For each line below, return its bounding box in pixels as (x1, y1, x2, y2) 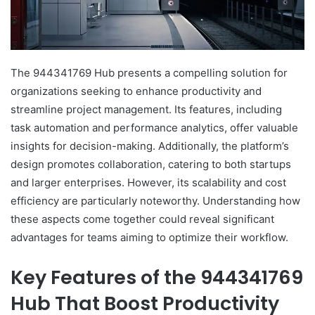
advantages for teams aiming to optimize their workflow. (11, 230, 288, 244)
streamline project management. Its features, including (11, 102, 282, 116)
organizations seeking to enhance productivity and (11, 84, 262, 98)
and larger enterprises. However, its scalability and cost (11, 175, 286, 189)
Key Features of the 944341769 (11, 264, 303, 290)
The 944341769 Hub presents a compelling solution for (11, 65, 288, 79)
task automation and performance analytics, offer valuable (11, 120, 298, 134)
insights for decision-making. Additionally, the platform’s (11, 139, 289, 153)
